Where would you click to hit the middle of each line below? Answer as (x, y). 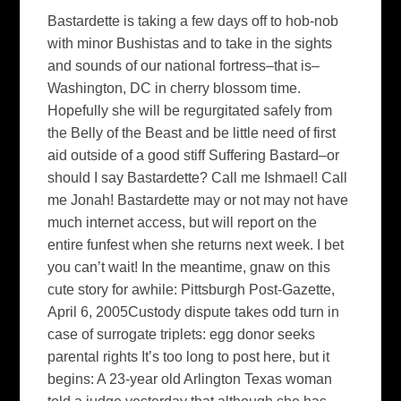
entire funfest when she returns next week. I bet (196, 244)
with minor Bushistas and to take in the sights (190, 43)
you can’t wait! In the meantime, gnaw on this (189, 267)
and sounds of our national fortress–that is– (184, 65)
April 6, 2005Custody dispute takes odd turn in (194, 311)
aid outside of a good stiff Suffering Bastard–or (194, 155)
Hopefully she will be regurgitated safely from (190, 110)
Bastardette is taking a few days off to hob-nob (193, 21)
